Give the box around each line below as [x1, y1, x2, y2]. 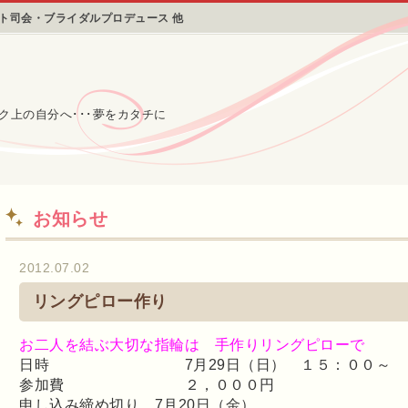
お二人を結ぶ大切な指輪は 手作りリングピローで [19, 336, 365, 352]
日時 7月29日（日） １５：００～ [19, 356, 392, 372]
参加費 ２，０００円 [19, 376, 275, 393]
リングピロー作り [32, 291, 168, 311]
